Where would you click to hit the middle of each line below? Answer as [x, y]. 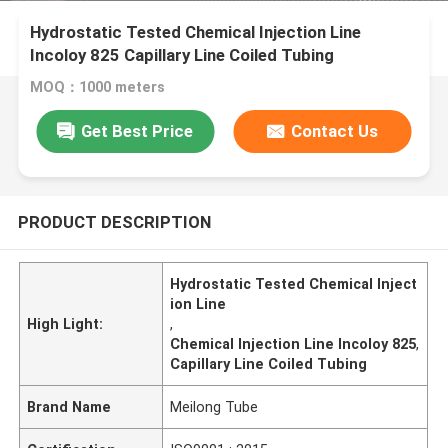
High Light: [65, 323]
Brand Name [69, 406]
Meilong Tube [214, 406]
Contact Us [335, 130]
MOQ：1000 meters [98, 87]
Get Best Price [137, 130]
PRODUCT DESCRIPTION [114, 221]
